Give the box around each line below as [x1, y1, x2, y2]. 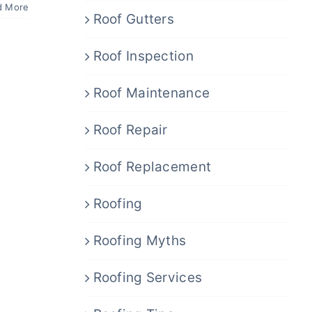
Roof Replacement [93, 158, 212, 175]
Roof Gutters [93, 10, 175, 27]
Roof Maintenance [93, 84, 210, 101]
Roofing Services [93, 269, 203, 286]
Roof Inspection [93, 47, 194, 64]
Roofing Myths [93, 232, 187, 249]
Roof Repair [93, 121, 168, 138]
